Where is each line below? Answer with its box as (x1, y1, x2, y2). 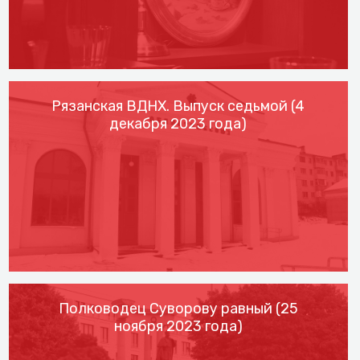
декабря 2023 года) (109, 114, 247, 133)
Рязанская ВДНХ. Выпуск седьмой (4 (51, 96, 305, 115)
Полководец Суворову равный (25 (58, 300, 298, 318)
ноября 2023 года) (113, 317, 243, 336)
